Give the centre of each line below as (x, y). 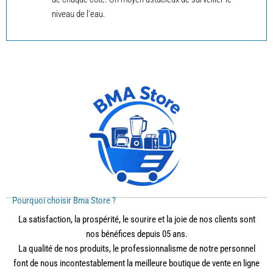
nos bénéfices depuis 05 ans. (136, 234)
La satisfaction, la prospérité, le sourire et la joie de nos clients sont (136, 220)
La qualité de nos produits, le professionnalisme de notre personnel (136, 249)
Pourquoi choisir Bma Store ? (64, 201)
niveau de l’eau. (78, 14)
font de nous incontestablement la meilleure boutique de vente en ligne (136, 264)
